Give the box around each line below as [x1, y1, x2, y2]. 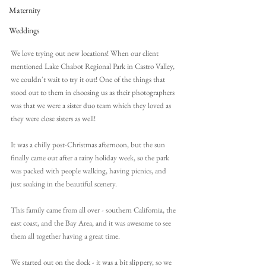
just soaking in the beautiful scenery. [11, 179, 117, 189]
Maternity [9, 5, 40, 15]
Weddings [9, 25, 40, 36]
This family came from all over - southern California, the [11, 205, 178, 216]
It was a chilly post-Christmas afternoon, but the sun [11, 140, 167, 150]
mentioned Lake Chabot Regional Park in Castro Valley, [11, 61, 176, 72]
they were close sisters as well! [11, 113, 96, 124]
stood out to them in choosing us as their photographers [11, 87, 176, 98]
